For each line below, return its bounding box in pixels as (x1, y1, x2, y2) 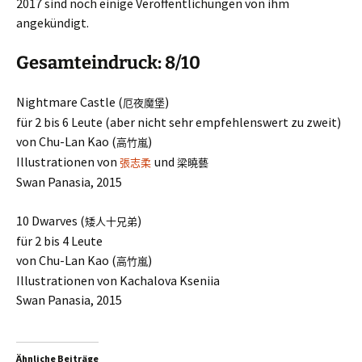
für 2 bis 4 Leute (16, 233, 103, 249)
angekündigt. (16, 15, 89, 31)
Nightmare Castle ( (16, 94, 123, 110)
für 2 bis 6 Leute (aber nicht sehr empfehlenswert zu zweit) (16, 114, 341, 130)
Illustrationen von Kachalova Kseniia (16, 272, 220, 288)
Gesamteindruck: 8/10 (16, 52, 200, 74)
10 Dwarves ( (16, 213, 85, 229)
